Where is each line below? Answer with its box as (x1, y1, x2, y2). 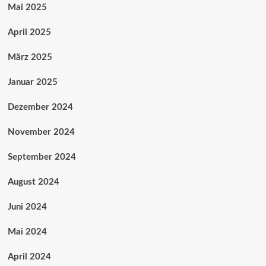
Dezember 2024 (7, 102, 73, 112)
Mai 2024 (7, 227, 47, 236)
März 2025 (7, 52, 52, 62)
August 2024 (7, 177, 59, 186)
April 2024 (7, 252, 51, 261)
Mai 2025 (7, 2, 47, 12)
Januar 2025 (7, 77, 58, 87)
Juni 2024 (7, 202, 47, 211)
